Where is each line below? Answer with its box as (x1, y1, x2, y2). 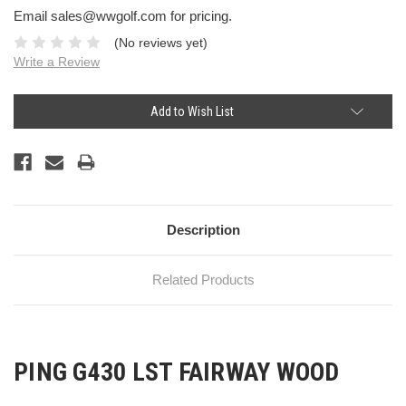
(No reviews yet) (113, 34, 208, 50)
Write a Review (14, 53, 100, 69)
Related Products (151, 271, 255, 287)
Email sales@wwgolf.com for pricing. (14, 7, 232, 24)
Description (166, 221, 240, 237)
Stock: (14, 112, 43, 127)
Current (14, 95, 49, 110)
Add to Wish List (150, 103, 234, 119)
